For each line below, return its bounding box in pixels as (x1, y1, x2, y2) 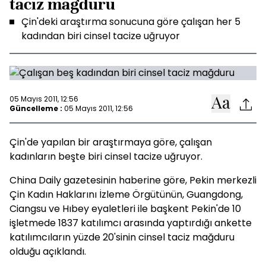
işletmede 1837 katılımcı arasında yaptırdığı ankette (9, 216, 252, 230)
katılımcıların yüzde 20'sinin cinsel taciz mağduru (9, 230, 235, 244)
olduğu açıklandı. (9, 245, 86, 258)
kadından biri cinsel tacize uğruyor (21, 29, 180, 43)
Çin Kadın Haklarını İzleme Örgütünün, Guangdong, (9, 188, 243, 201)
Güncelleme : (9, 103, 62, 113)
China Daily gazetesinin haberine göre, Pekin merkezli (9, 173, 256, 187)
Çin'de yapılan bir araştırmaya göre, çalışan (9, 135, 212, 149)
